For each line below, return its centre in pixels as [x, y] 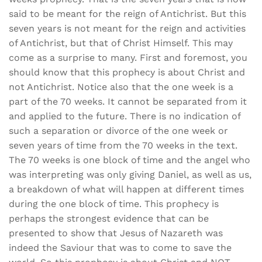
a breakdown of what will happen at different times [126, 189]
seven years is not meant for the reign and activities [127, 29]
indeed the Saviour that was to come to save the [120, 248]
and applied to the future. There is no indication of [125, 116]
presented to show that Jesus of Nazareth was [116, 233]
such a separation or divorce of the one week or [118, 131]
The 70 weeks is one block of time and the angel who [130, 160]
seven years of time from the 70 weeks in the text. [123, 146]
